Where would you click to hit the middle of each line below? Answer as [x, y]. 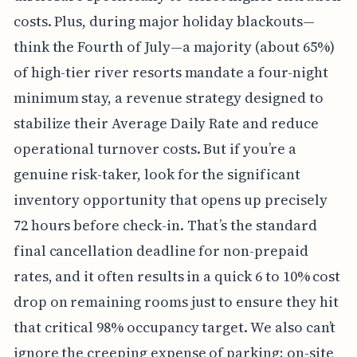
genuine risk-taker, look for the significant [157, 174]
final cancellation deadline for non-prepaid [161, 250]
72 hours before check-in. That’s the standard [165, 225]
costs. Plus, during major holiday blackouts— [164, 21]
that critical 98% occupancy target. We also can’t [175, 327]
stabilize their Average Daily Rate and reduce [166, 123]
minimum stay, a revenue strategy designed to [168, 97]
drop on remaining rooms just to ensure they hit [176, 301]
